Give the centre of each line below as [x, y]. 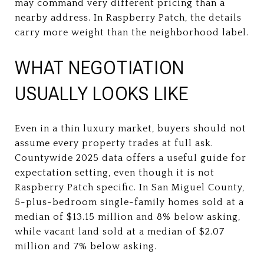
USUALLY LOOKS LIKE [102, 93]
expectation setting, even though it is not [115, 172]
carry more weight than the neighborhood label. [132, 32]
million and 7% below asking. [86, 246]
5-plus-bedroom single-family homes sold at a [129, 202]
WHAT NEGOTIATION [100, 67]
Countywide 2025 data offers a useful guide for [131, 158]
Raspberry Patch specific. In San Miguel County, [130, 187]
